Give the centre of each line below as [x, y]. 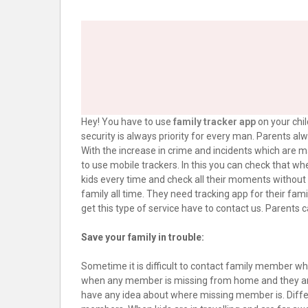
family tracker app [214, 122]
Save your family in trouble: [143, 237]
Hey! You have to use [127, 122]
